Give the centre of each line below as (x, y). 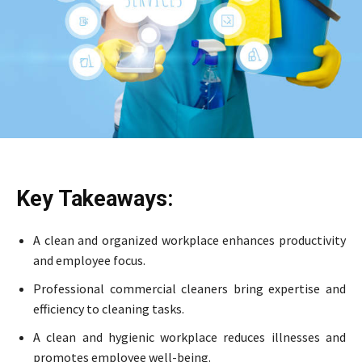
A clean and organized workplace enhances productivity (189, 240)
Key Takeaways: (95, 199)
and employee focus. (89, 261)
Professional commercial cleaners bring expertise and (189, 289)
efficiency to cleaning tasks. (109, 309)
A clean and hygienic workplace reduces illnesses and (189, 337)
